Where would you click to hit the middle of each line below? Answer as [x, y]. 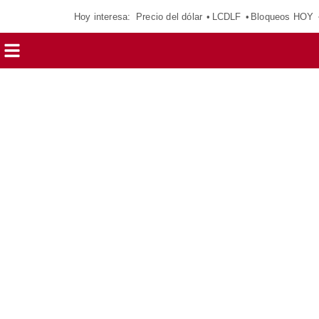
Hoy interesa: [102, 16]
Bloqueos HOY [282, 16]
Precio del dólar [169, 16]
